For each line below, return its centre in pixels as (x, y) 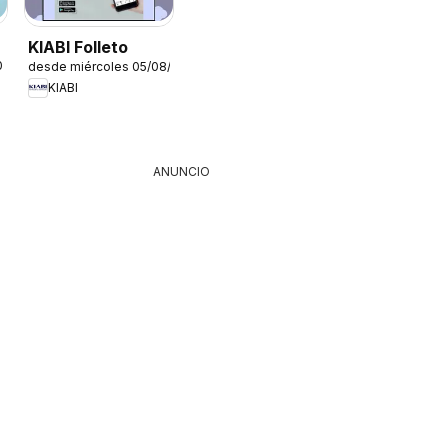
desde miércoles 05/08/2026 (115, 66)
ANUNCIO (181, 171)
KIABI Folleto (78, 46)
